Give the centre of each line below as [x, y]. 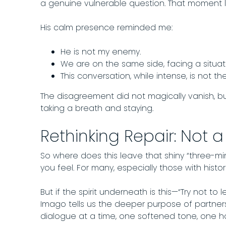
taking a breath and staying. [97, 108]
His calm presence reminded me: [106, 28]
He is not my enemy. [101, 52]
